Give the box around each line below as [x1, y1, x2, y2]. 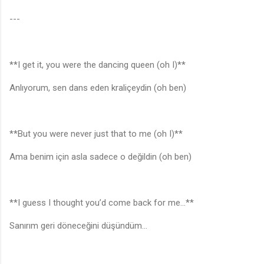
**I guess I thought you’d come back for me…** [9, 197, 199, 209]
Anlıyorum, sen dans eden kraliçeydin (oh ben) [9, 82, 186, 94]
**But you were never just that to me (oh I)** [9, 128, 187, 140]
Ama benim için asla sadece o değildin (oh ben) [9, 151, 192, 163]
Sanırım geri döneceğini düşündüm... [9, 220, 147, 232]
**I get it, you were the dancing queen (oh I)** [9, 60, 190, 71]
